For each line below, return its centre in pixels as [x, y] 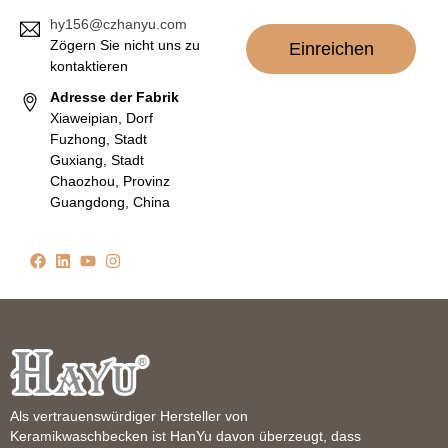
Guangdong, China [110, 201]
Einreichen [331, 49]
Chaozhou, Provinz [110, 180]
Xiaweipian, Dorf [101, 117]
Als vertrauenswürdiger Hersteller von [129, 416]
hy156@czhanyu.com [118, 23]
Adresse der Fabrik [114, 96]
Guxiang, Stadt [97, 159]
